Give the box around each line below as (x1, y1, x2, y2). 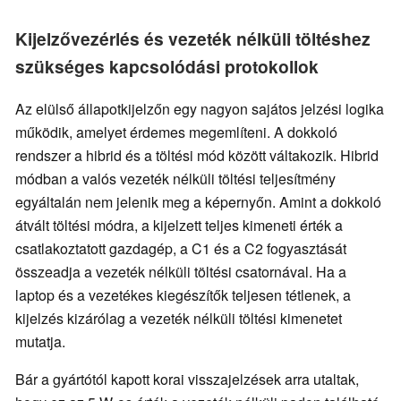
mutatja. (15, 331, 65, 353)
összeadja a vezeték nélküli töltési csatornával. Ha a (15, 261, 346, 283)
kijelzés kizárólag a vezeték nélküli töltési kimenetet (15, 308, 342, 329)
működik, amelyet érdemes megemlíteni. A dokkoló (15, 122, 337, 143)
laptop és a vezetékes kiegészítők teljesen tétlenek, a (15, 285, 351, 306)
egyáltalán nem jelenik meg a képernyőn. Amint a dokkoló (15, 192, 381, 213)
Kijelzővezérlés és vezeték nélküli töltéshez (15, 26, 371, 52)
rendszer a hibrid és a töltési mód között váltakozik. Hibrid (15, 145, 379, 166)
